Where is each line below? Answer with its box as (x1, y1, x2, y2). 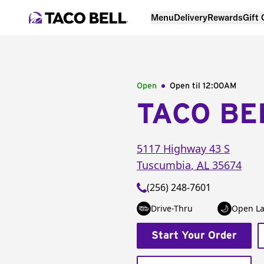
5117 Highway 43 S (137, 141, 230, 156)
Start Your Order (151, 230, 237, 241)
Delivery (174, 11, 207, 23)
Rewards (207, 11, 243, 23)
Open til (170, 82, 203, 90)
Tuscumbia (137, 158, 191, 172)
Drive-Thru (151, 203, 193, 214)
